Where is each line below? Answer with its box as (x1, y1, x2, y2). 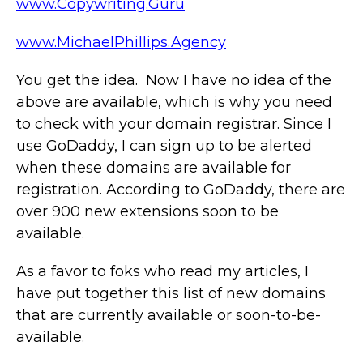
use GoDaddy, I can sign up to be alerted (16, 136, 312, 155)
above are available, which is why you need (16, 92, 332, 111)
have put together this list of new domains (16, 284, 326, 302)
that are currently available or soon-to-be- (16, 305, 321, 324)
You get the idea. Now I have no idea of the (16, 70, 331, 89)
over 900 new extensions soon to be (16, 202, 279, 220)
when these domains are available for (16, 158, 291, 177)
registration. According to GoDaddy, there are (16, 180, 345, 199)
